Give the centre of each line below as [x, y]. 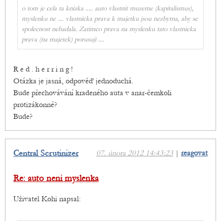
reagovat [194, 153]
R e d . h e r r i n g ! [43, 69]
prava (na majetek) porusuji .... [63, 40]
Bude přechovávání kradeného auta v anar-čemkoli [92, 93]
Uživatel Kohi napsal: [47, 199]
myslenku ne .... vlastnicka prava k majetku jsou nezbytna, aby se [110, 19]
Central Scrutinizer [46, 154]
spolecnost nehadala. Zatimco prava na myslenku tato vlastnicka [109, 29]
